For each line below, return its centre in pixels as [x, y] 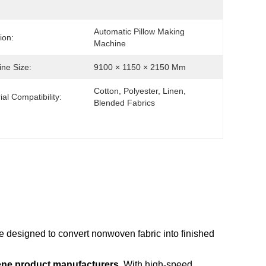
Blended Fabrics [124, 103]
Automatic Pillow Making [139, 31]
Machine [110, 43]
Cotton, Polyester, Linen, [140, 91]
